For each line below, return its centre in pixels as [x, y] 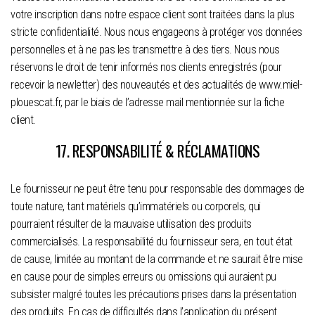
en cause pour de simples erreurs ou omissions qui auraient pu [143, 276]
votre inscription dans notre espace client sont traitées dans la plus [153, 14]
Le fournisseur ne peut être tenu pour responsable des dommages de [157, 188]
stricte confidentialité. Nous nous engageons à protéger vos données [156, 32]
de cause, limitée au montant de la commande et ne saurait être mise [157, 259]
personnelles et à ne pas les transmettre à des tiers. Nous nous [145, 49]
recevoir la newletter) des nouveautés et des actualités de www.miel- [156, 84]
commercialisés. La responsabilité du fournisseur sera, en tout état [152, 241]
